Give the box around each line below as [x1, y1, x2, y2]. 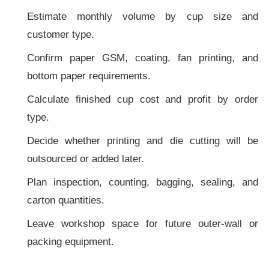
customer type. [26, 28, 94, 40]
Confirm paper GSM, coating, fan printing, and [26, 52, 259, 64]
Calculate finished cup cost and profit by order [26, 93, 259, 105]
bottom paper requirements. [26, 70, 151, 82]
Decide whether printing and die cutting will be [26, 134, 259, 147]
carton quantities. [26, 194, 104, 206]
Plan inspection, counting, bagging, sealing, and [26, 176, 259, 188]
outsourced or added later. [26, 153, 144, 165]
